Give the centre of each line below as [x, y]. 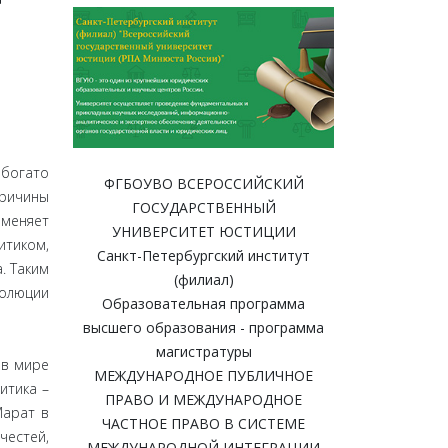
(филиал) [203, 280]
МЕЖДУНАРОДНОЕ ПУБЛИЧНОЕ [203, 376]
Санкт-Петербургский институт [203, 256]
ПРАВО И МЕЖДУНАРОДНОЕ [203, 400]
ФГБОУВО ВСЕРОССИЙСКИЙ [203, 184]
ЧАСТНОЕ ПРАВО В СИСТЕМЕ [203, 424]
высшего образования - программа [203, 328]
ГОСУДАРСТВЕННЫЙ [203, 208]
